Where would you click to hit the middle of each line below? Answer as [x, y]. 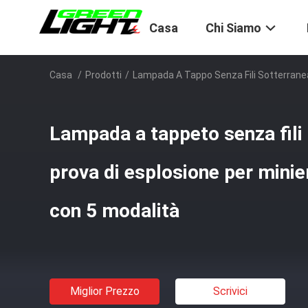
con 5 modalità [114, 211]
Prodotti [103, 75]
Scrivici [230, 291]
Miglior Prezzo [104, 291]
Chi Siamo [233, 28]
